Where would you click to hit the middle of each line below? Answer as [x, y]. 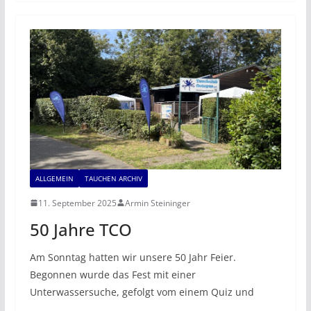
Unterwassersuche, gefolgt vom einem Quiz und [142, 292]
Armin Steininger [157, 203]
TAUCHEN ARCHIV [113, 178]
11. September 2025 [77, 203]
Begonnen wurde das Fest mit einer [112, 274]
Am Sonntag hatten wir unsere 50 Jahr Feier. [133, 257]
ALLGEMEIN [54, 178]
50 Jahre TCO [81, 229]
